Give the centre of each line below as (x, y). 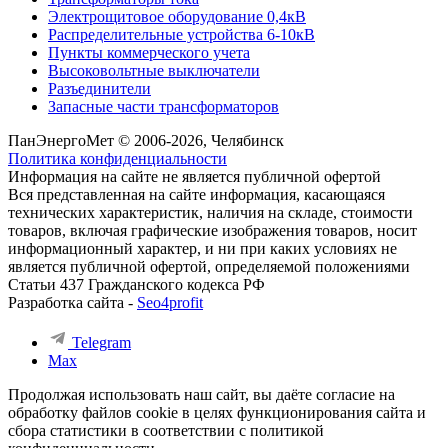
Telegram (101, 342)
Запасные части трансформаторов (163, 106)
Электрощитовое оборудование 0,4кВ (177, 16)
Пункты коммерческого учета (149, 52)
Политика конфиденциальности (117, 158)
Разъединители (99, 88)
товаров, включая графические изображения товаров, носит (212, 230)
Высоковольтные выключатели (154, 70)
